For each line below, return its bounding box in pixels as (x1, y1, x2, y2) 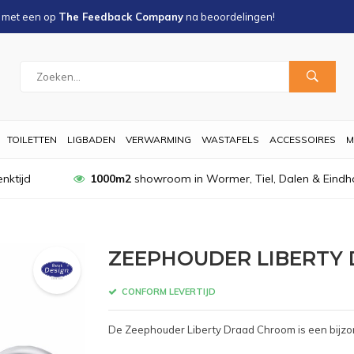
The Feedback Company (58, 10, 183, 23)
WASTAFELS (201, 134, 259, 145)
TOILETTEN (7, 134, 57, 145)
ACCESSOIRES (269, 134, 336, 145)
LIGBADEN (67, 134, 115, 145)
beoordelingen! (201, 10, 275, 23)
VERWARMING (126, 134, 191, 145)
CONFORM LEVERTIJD (119, 285, 216, 297)
